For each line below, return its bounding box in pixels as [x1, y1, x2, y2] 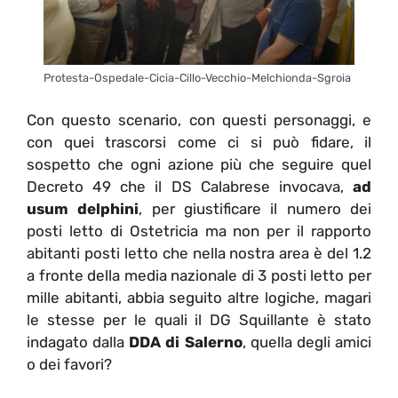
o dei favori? [27, 354, 112, 373]
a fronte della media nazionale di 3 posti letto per [27, 266, 371, 284]
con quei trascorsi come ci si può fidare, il [27, 132, 371, 151]
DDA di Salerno [129, 332, 243, 351]
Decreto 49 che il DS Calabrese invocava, [27, 177, 353, 195]
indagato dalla [27, 332, 130, 351]
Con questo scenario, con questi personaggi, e [27, 110, 371, 129]
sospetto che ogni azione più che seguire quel [27, 155, 371, 173]
